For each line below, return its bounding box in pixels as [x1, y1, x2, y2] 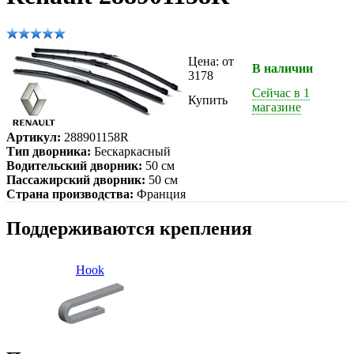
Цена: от [188, 54, 234, 68]
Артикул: [6, 130, 61, 144]
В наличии [252, 61, 313, 75]
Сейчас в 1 [252, 85, 310, 100]
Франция [134, 186, 186, 201]
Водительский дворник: [6, 158, 142, 172]
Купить [188, 92, 228, 107]
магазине [252, 100, 301, 114]
